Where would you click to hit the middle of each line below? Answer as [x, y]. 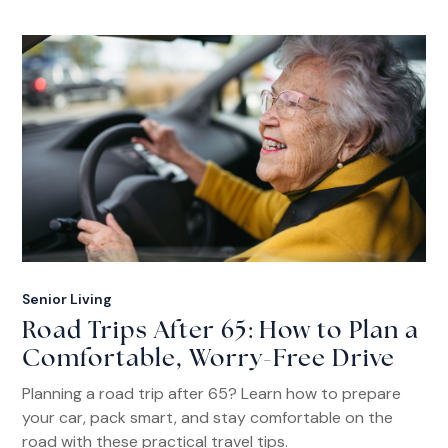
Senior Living [67, 298]
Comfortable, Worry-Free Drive [209, 359]
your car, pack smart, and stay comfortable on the [208, 417]
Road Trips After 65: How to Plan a [221, 331]
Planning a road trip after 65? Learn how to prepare [212, 393]
